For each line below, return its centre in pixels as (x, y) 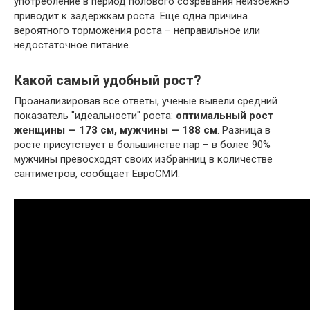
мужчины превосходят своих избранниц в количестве (143, 159)
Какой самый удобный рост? (107, 80)
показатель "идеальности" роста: (95, 116)
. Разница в (244, 130)
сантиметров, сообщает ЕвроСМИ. (97, 174)
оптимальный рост (225, 116)
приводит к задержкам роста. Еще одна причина (131, 16)
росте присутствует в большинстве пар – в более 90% (142, 145)
